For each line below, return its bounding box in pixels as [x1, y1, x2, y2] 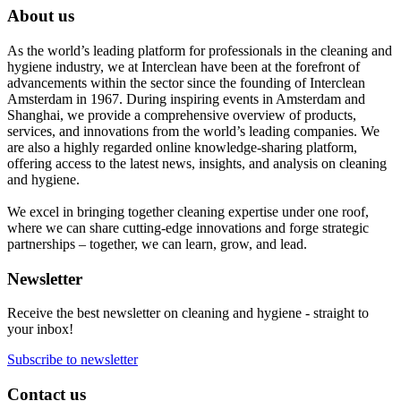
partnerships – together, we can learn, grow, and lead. [7, 235, 307, 252]
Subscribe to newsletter [7, 352, 138, 368]
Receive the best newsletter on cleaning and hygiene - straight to [7, 305, 369, 321]
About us [7, 6, 74, 26]
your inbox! [7, 321, 73, 337]
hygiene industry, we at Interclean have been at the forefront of [7, 58, 360, 74]
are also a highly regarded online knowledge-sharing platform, [7, 139, 357, 155]
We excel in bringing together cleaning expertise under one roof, [7, 203, 369, 219]
